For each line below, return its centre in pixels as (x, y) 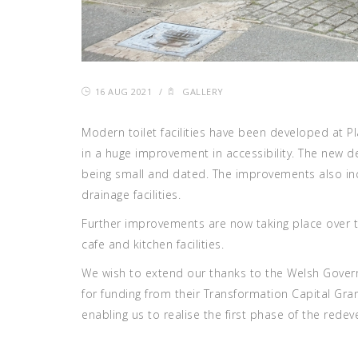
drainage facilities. (131, 195)
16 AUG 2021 (123, 92)
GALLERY (203, 92)
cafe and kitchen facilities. (153, 245)
